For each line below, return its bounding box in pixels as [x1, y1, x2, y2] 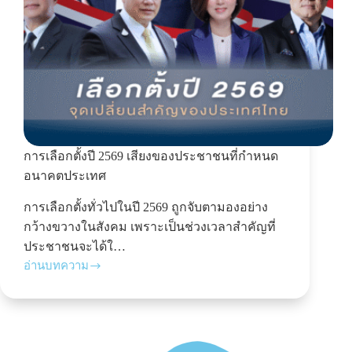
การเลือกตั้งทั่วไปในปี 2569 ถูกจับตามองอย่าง [24, 200, 268, 214]
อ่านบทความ [24, 259, 89, 273]
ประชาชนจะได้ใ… [24, 240, 126, 254]
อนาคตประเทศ [24, 169, 106, 183]
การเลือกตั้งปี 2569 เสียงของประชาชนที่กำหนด [24, 149, 278, 163]
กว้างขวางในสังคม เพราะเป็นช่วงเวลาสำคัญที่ [24, 220, 276, 234]
